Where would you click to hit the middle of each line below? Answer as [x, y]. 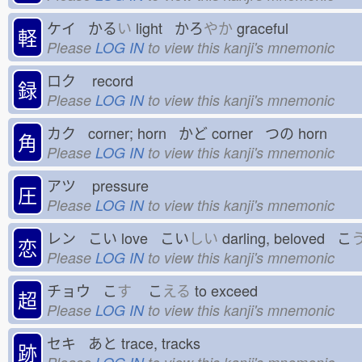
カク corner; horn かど [127, 132]
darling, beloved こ [285, 237]
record [117, 80]
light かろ [168, 27]
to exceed [230, 290]
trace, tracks [165, 342]
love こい [153, 237]
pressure [124, 185]
